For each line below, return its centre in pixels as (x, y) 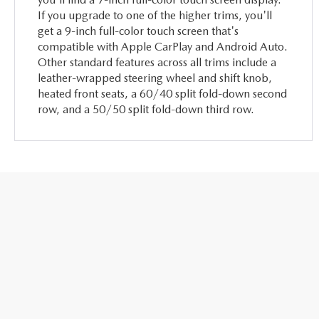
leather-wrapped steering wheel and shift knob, (155, 78)
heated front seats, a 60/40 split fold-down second (163, 93)
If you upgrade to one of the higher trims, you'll (155, 15)
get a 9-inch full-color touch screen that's (138, 31)
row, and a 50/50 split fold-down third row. (146, 109)
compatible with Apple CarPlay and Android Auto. (163, 46)
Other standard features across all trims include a (157, 62)
